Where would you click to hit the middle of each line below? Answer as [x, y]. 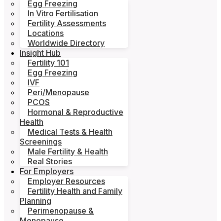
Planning [36, 201]
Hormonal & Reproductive [75, 112]
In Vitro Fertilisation [63, 13]
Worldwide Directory [66, 43]
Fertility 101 [48, 63]
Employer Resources [66, 181]
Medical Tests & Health [70, 132]
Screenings [41, 142]
